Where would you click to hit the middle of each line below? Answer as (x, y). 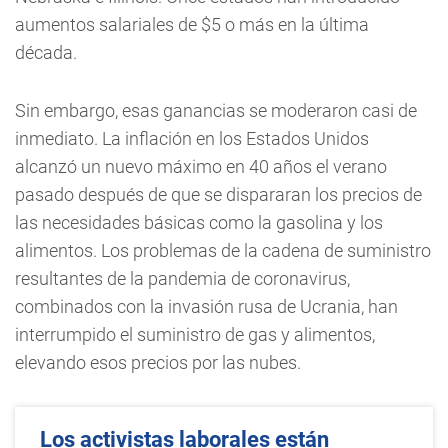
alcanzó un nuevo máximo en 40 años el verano (201, 166)
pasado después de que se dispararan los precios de (218, 194)
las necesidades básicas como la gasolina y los (199, 222)
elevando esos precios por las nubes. (158, 362)
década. (46, 52)
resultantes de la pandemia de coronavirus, (182, 278)
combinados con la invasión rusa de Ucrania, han (206, 306)
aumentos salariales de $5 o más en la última (192, 24)
